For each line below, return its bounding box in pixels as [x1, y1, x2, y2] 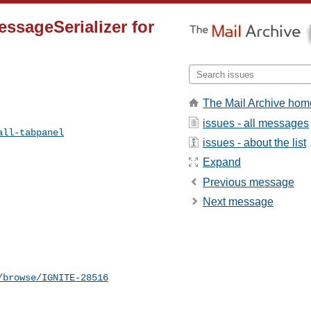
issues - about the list [203, 136, 306, 149]
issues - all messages [203, 117, 309, 129]
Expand [203, 156, 241, 169]
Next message [203, 196, 274, 208]
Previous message [203, 176, 294, 188]
